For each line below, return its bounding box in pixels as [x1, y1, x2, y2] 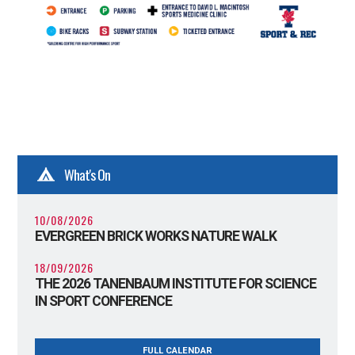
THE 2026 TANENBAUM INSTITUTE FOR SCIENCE [34, 276, 316, 292]
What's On [63, 163, 110, 185]
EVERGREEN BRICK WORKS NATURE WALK [34, 227, 277, 244]
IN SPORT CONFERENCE [34, 293, 172, 310]
